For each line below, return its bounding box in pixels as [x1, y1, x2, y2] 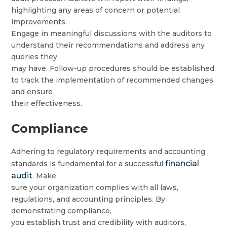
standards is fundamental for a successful [11, 159, 166, 168]
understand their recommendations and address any [11, 41, 205, 50]
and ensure [11, 87, 53, 96]
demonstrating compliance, [11, 206, 112, 215]
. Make [32, 171, 57, 180]
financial [165, 159, 200, 168]
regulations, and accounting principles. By [11, 195, 166, 204]
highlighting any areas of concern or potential [11, 6, 180, 15]
